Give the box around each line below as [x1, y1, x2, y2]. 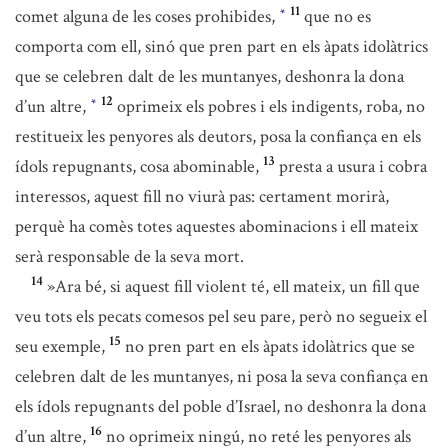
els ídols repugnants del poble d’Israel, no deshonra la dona [15, 395, 426, 418]
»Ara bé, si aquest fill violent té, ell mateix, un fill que [47, 275, 420, 298]
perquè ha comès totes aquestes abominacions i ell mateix [15, 215, 418, 238]
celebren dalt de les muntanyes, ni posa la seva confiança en [15, 365, 429, 388]
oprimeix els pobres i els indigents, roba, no [117, 95, 425, 118]
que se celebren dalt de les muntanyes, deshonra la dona [15, 65, 404, 88]
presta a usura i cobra [279, 155, 427, 178]
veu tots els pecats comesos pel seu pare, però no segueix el [15, 305, 427, 328]
